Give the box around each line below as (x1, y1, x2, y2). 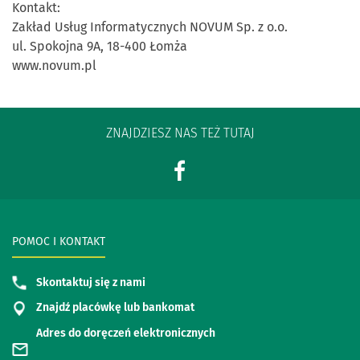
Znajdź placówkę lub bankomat (36, 301, 194, 315)
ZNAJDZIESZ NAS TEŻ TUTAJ (105, 125, 255, 141)
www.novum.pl (12, 58, 96, 73)
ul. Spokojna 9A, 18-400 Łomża (12, 39, 187, 54)
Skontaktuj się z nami (36, 276, 145, 290)
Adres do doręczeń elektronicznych (36, 325, 215, 340)
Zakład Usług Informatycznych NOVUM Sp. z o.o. (12, 19, 288, 35)
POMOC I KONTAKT (12, 235, 105, 248)
